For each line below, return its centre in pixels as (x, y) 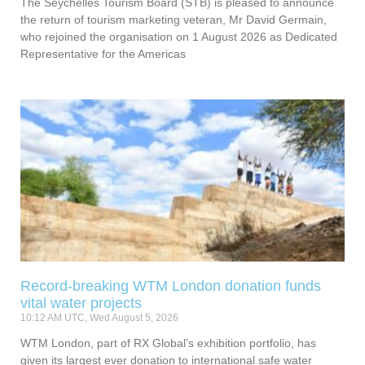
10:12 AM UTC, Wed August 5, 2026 (99, 318)
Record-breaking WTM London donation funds (171, 286)
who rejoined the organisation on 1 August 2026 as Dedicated (179, 37)
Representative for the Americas (103, 54)
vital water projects (83, 303)
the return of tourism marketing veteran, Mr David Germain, (174, 20)
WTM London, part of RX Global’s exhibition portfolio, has (168, 343)
